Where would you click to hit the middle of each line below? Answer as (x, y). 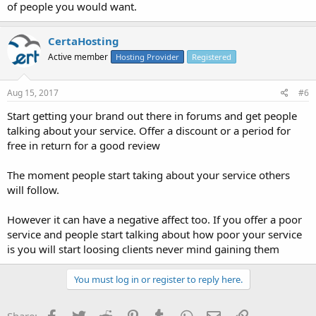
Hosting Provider (147, 56)
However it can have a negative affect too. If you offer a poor (154, 219)
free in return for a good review (84, 145)
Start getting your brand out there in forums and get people (152, 116)
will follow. (33, 190)
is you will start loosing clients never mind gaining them (143, 249)
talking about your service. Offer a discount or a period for (149, 130)
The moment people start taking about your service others (148, 175)
